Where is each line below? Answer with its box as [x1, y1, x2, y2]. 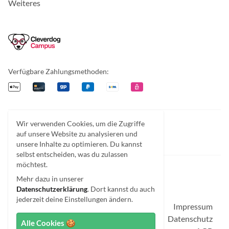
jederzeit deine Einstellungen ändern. [16, 195, 133, 203]
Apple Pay [8, 81, 43, 91]
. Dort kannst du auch [87, 185, 155, 193]
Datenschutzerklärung [16, 185, 87, 193]
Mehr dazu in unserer [16, 174, 84, 183]
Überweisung [106, 81, 153, 91]
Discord [57, 127, 84, 137]
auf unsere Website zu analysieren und [16, 129, 138, 138]
